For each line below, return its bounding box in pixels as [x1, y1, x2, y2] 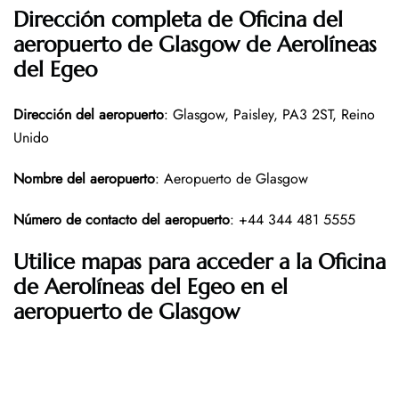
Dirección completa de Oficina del [13, 6, 343, 34]
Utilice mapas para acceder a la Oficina [13, 248, 386, 276]
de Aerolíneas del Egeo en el [13, 273, 288, 301]
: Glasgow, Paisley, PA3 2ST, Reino [164, 104, 375, 126]
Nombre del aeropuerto [13, 168, 155, 190]
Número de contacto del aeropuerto [13, 209, 230, 231]
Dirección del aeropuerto [13, 104, 164, 126]
